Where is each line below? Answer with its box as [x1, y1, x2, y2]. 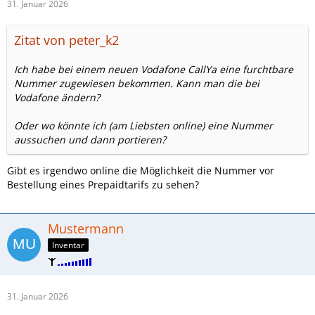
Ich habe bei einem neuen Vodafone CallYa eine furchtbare [14, 63, 293, 77]
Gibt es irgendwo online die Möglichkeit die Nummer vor [7, 164, 274, 178]
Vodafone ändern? [14, 91, 100, 105]
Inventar [52, 239, 84, 251]
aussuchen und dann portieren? [14, 133, 166, 147]
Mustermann [48, 220, 124, 238]
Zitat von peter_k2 [14, 32, 119, 49]
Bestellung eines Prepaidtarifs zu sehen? [7, 178, 199, 192]
